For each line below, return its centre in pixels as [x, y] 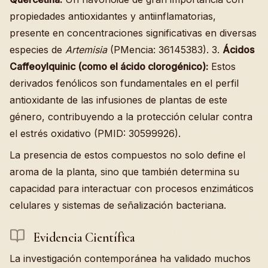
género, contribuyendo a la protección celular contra [131, 116]
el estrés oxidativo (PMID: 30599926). [95, 133]
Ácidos [238, 49]
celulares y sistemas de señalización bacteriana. [118, 205]
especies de [37, 49]
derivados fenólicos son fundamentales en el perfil [124, 83]
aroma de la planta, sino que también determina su [124, 171]
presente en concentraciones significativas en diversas [133, 33]
